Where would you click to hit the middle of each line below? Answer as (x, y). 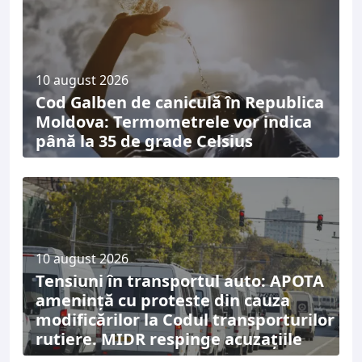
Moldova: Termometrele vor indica (174, 122)
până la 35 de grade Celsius (144, 141)
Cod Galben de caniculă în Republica (180, 102)
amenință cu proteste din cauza (163, 300)
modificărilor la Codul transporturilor (185, 319)
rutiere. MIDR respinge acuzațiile (169, 339)
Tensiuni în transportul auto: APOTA (180, 280)
